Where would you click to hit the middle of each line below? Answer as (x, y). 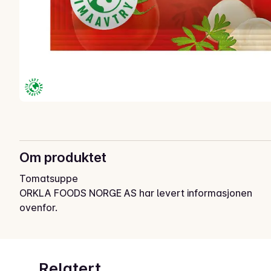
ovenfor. (38, 207)
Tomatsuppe (49, 178)
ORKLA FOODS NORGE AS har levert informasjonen (136, 193)
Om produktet (63, 157)
